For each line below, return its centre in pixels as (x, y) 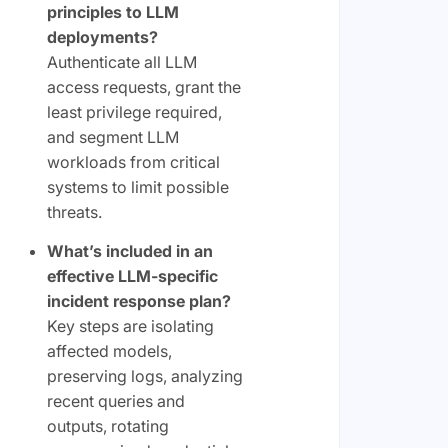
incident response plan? (138, 301)
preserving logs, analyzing (144, 376)
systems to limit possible (137, 187)
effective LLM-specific (132, 276)
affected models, (109, 351)
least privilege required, (134, 112)
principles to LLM (112, 12)
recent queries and (115, 401)
